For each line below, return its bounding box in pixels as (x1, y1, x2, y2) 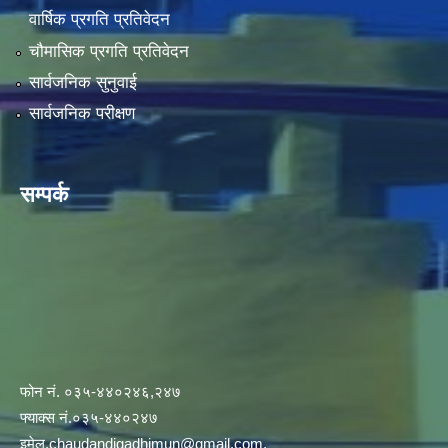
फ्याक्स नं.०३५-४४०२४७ (20, 409, 158, 427)
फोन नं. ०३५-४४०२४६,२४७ (20, 383, 181, 401)
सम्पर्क (20, 182, 68, 208)
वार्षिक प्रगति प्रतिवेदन (28, 10, 170, 30)
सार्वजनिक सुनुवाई (28, 73, 137, 93)
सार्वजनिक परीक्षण (28, 104, 135, 124)
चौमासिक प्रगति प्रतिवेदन (28, 41, 189, 61)
